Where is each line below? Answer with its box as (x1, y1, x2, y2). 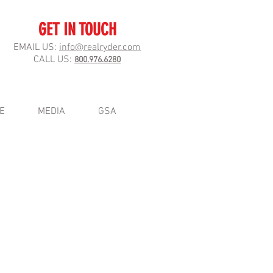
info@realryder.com (59, 41, 141, 54)
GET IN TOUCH (38, 19, 116, 40)
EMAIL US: (13, 41, 59, 54)
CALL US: (34, 54, 74, 66)
